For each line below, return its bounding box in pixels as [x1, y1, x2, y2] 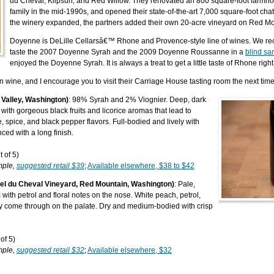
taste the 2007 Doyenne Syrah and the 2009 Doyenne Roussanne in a [9, 48, 245, 56]
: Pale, [174, 180, 195, 188]
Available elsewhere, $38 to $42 [87, 161, 194, 170]
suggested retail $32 [16, 246, 84, 254]
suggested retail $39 [16, 161, 84, 170]
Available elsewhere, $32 [87, 246, 172, 254]
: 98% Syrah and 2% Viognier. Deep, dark [68, 95, 206, 104]
